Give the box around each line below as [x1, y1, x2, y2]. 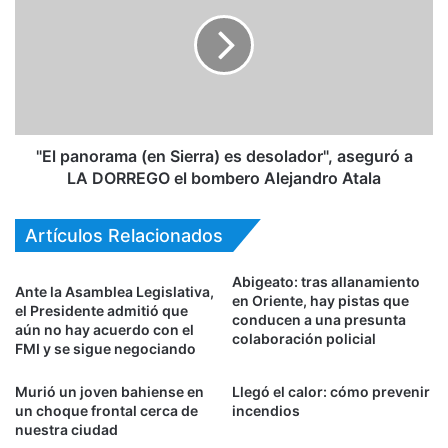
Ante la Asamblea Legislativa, [15, 282, 214, 300]
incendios [232, 401, 300, 419]
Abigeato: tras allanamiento [232, 272, 420, 290]
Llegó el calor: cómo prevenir [232, 382, 430, 400]
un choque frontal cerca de [15, 401, 198, 419]
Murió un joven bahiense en [15, 382, 204, 400]
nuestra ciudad [15, 420, 118, 438]
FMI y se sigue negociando [15, 339, 196, 357]
